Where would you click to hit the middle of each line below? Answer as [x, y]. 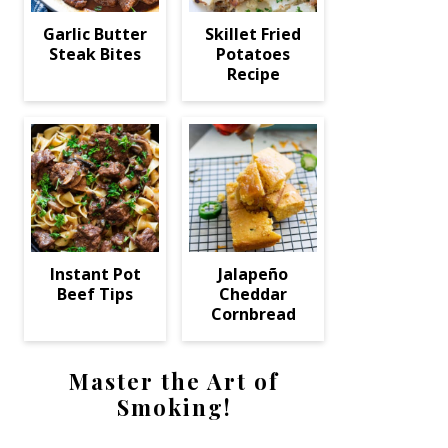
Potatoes [253, 54]
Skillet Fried [253, 34]
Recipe [253, 74]
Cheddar [253, 294]
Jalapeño [253, 274]
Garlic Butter [95, 34]
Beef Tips [95, 294]
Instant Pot [95, 274]
